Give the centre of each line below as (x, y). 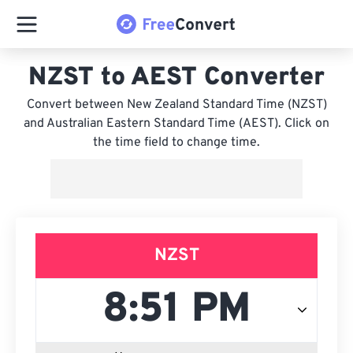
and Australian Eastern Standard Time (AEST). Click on (176, 124)
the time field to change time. (176, 143)
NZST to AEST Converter (176, 78)
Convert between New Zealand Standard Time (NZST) (176, 105)
